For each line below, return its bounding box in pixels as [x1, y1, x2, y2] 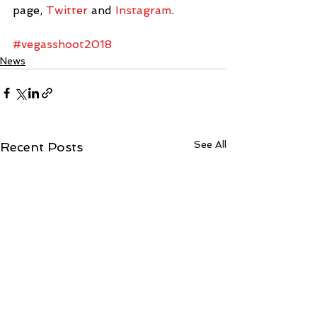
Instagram [115, 4, 171, 18]
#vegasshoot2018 [13, 38, 112, 52]
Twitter [46, 4, 88, 18]
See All [194, 139, 226, 151]
